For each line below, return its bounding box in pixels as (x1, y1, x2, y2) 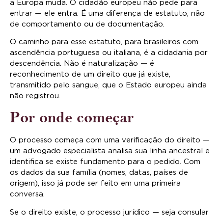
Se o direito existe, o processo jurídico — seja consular (10, 208, 209, 216)
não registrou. (10, 92, 60, 100)
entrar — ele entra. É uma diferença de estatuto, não (10, 9, 205, 17)
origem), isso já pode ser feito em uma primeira (10, 180, 181, 188)
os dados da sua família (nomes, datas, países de (10, 169, 188, 177)
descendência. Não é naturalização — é (10, 59, 154, 67)
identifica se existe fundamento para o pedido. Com (10, 158, 200, 166)
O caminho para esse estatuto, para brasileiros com (10, 38, 198, 46)
